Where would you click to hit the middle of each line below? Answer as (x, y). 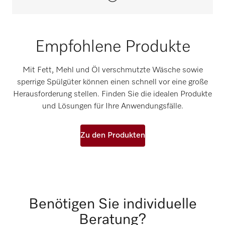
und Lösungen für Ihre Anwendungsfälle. (113, 107)
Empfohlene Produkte (113, 47)
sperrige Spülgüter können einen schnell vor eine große (113, 83)
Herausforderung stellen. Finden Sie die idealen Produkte (113, 95)
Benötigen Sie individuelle (113, 204)
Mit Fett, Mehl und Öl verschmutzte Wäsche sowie (113, 71)
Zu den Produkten (113, 136)
